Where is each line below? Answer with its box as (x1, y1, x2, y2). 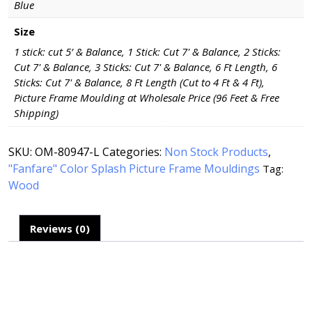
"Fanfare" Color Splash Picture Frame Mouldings (8, 161, 260, 177)
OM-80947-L (35, 144, 100, 160)
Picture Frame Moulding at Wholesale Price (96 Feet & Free (13, 91, 279, 104)
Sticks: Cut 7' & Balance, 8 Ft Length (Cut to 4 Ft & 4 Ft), (13, 75, 265, 89)
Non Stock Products (164, 144, 268, 160)
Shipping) (13, 106, 58, 120)
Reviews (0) (30, 221, 90, 235)
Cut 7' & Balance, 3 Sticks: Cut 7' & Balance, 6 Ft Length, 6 (13, 60, 277, 74)
